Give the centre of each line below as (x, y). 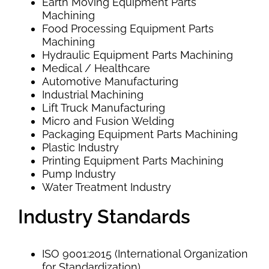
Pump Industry (79, 174)
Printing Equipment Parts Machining (132, 160)
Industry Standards (104, 216)
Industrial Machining (92, 94)
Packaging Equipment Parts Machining (140, 134)
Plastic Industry (80, 147)
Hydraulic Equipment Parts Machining (137, 55)
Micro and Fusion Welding (108, 121)
